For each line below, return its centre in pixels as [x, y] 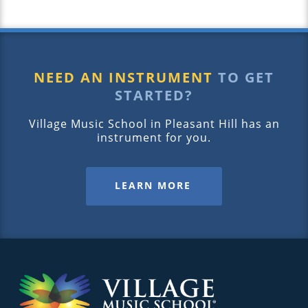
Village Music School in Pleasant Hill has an [154, 124]
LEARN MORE [153, 186]
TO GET [244, 78]
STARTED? [154, 96]
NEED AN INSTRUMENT [123, 78]
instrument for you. [154, 138]
